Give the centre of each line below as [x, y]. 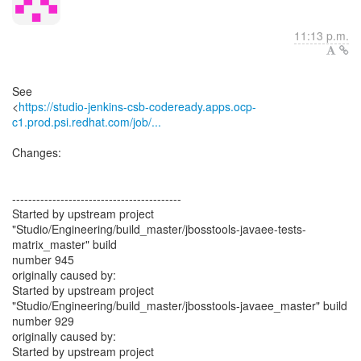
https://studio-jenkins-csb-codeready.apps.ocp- [137, 106]
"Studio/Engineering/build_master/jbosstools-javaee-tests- [159, 229]
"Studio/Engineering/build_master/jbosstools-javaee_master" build [180, 305]
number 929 [43, 321]
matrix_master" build [64, 244]
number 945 [43, 259]
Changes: [37, 152]
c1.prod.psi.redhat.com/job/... [87, 122]
